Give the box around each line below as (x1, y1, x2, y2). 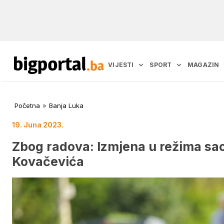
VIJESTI (108, 61, 134, 69)
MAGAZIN (187, 61, 219, 69)
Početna (14, 101, 40, 110)
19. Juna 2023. (12, 120, 63, 129)
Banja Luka (49, 101, 83, 110)
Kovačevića (12, 153, 84, 169)
